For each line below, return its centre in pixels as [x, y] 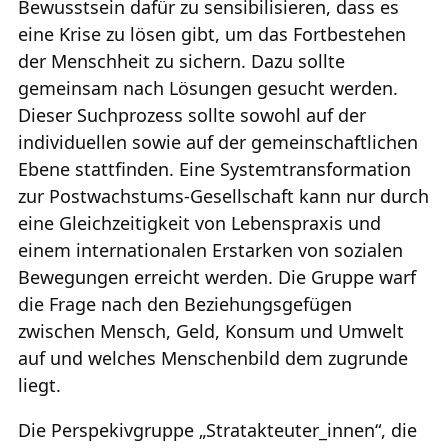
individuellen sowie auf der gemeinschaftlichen [218, 141]
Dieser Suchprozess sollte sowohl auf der [192, 114]
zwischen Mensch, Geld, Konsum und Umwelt [211, 330]
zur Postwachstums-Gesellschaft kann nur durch [223, 195]
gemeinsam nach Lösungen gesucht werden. [208, 87]
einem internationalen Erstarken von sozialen [210, 249]
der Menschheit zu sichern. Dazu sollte [181, 60]
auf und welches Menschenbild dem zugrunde [213, 357]
